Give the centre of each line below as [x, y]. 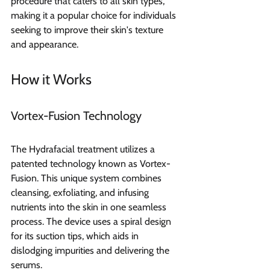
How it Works [54, 79]
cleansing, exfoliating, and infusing [81, 192]
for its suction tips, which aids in [76, 236]
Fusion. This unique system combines [87, 178]
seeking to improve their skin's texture [88, 30]
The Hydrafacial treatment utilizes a [84, 149]
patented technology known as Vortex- [91, 163]
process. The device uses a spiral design [92, 221]
